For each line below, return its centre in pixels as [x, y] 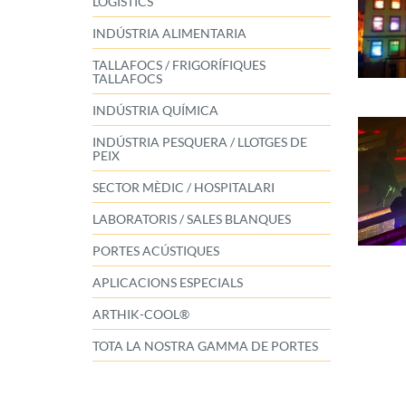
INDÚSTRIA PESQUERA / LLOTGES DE [200, 142]
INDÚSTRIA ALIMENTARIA [169, 34]
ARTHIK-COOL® [141, 314]
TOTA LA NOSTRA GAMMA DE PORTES [205, 346]
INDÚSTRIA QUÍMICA [155, 111]
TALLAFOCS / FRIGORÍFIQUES [179, 65]
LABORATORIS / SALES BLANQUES [192, 219]
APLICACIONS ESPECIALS [168, 283]
